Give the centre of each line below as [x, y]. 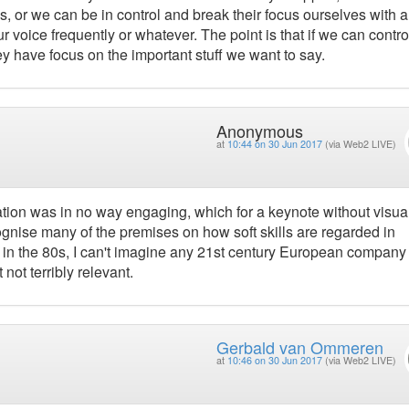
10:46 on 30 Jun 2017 [274, 361]
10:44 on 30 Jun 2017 [274, 143]
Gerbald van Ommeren [299, 347]
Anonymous [259, 130]
